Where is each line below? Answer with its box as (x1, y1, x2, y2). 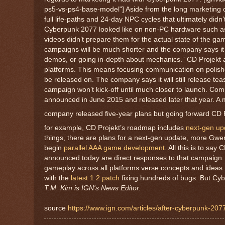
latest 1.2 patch (71, 174, 120, 182)
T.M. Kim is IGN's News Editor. (44, 184, 141, 192)
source (44, 204, 68, 212)
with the (44, 174, 71, 182)
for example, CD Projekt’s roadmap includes (44, 124, 186, 132)
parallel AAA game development (64, 144, 165, 152)
